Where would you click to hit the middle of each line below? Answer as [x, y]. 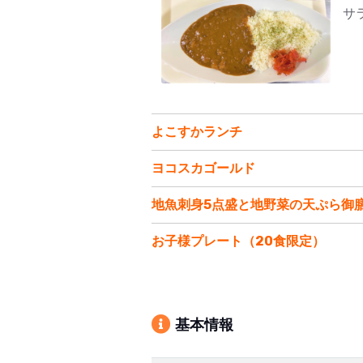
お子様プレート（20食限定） [238, 241]
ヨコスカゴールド [203, 169]
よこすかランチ [197, 132]
